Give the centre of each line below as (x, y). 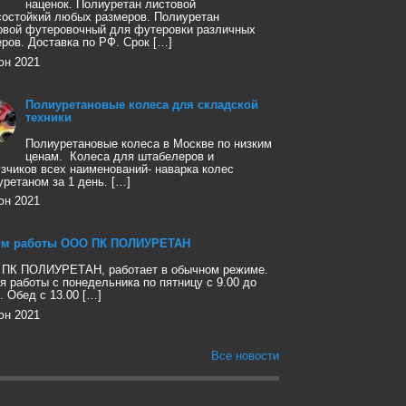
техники (48, 117)
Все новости (245, 356)
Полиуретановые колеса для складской (141, 105)
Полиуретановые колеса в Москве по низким (148, 144)
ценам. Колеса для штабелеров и (119, 156)
